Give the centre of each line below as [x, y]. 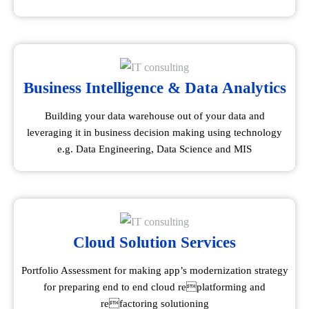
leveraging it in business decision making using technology [154, 132]
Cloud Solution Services [154, 242]
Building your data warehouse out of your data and [154, 116]
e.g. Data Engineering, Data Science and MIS [154, 149]
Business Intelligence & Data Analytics [154, 88]
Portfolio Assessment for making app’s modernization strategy [154, 270]
